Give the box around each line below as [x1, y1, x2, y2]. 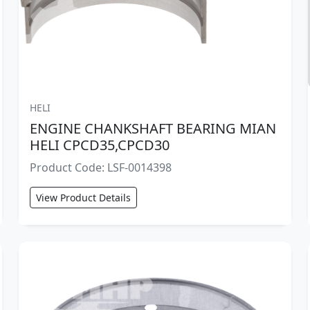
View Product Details [35, 191, 131, 205]
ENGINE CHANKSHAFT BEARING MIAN [29, 119, 276, 138]
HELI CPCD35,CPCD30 [29, 136, 170, 155]
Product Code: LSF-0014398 [29, 160, 172, 176]
